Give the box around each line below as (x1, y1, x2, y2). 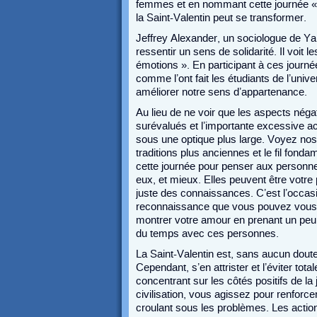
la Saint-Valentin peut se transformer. (136, 12, 306, 23)
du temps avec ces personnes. (136, 228, 279, 239)
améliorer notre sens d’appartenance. (136, 86, 307, 98)
